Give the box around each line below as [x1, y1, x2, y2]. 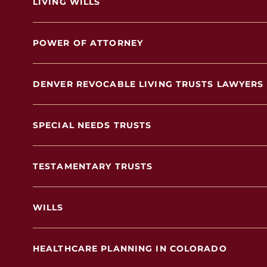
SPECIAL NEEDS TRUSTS [33, 120, 152, 131]
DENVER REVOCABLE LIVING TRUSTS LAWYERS [33, 79, 264, 89]
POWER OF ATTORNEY [33, 38, 144, 48]
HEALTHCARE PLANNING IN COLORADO [33, 243, 227, 254]
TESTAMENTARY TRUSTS [33, 161, 153, 172]
